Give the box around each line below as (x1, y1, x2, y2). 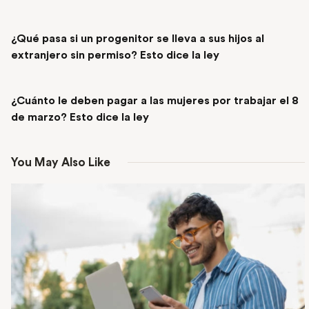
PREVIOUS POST (26, 17, 95, 26)
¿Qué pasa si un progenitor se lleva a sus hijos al (11, 33, 264, 44)
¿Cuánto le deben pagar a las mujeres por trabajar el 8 (11, 94, 299, 106)
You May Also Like (11, 156, 110, 168)
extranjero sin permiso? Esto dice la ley (11, 50, 219, 61)
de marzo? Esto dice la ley (11, 111, 152, 123)
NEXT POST (11, 79, 61, 88)
